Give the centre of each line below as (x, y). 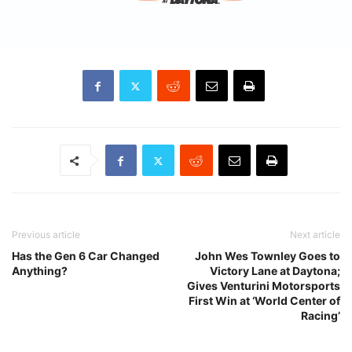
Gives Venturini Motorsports (264, 286)
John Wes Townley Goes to (268, 256)
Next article (315, 235)
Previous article (46, 235)
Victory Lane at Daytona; (275, 271)
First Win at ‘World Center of (264, 301)
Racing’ (321, 316)
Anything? (40, 271)
